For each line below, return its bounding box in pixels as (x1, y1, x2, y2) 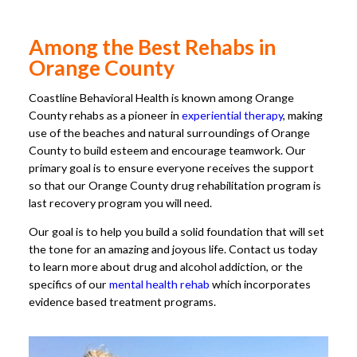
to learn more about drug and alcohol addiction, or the (29, 260, 303, 274)
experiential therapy (182, 108, 283, 122)
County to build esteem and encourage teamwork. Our (29, 143, 306, 157)
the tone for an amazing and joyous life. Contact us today (29, 242, 317, 257)
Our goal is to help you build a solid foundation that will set (29, 225, 324, 239)
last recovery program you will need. (29, 195, 212, 210)
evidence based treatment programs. (29, 295, 216, 309)
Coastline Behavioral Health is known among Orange (29, 90, 294, 104)
